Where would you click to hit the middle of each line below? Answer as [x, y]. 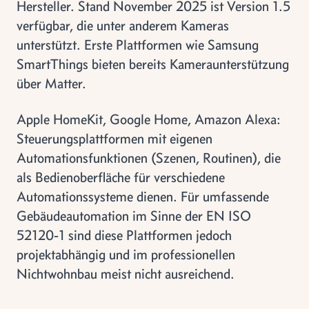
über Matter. [51, 83]
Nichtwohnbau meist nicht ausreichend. [126, 273]
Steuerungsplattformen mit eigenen [114, 138]
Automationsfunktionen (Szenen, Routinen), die [149, 158]
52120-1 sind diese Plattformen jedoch [124, 235]
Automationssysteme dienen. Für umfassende [143, 196]
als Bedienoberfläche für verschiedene [121, 177]
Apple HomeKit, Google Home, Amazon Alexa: [149, 119]
